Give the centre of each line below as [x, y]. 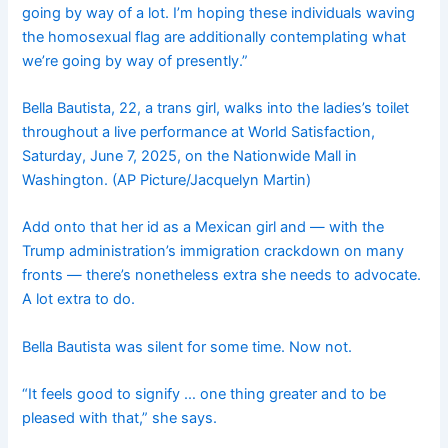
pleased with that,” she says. [120, 417]
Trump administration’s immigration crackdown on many [213, 251]
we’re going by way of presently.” [135, 60]
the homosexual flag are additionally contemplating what [214, 36]
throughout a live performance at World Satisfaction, [199, 131]
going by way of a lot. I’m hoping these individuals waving [219, 12]
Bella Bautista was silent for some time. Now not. [187, 346]
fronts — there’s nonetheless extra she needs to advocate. [222, 275]
